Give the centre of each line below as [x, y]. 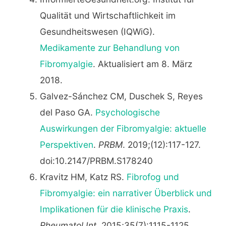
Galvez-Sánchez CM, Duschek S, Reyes [121, 96]
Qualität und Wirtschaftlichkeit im [107, 15]
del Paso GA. [67, 112]
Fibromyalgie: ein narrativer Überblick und [126, 193]
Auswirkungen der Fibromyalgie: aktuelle [123, 128]
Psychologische [127, 112]
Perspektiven [66, 144]
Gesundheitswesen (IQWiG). [97, 31]
